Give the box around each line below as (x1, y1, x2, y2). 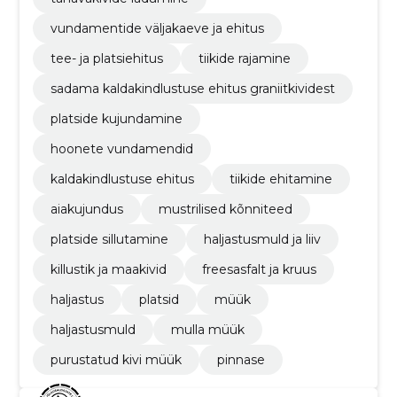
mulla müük (170, 322, 245, 339)
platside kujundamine (50, 111, 183, 128)
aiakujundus (50, 201, 123, 218)
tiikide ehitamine (229, 171, 332, 188)
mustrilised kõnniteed (158, 201, 292, 218)
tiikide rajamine (198, 51, 291, 67)
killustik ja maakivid (50, 261, 167, 278)
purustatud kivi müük (50, 352, 182, 369)
